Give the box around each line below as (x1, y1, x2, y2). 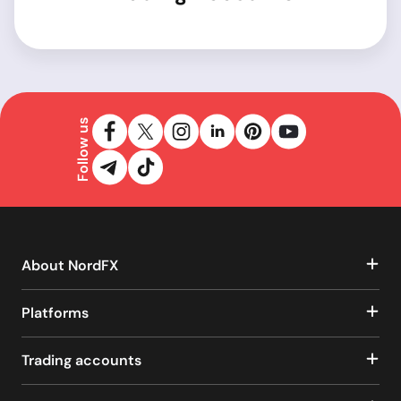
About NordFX (21, 256, 118, 276)
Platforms (21, 303, 89, 323)
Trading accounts (21, 351, 141, 371)
